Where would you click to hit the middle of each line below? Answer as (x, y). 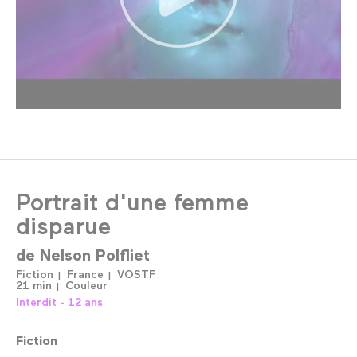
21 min (34, 285)
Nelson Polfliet (95, 255)
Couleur (86, 285)
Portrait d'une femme (132, 201)
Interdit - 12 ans (59, 302)
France (85, 274)
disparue (63, 225)
